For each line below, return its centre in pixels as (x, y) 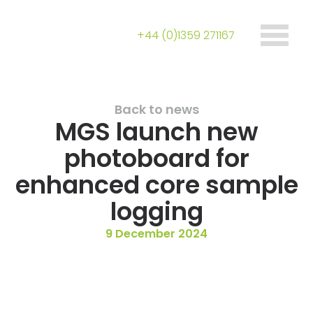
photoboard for (156, 158)
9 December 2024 (156, 233)
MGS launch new (156, 131)
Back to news (156, 109)
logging (156, 211)
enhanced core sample (156, 184)
